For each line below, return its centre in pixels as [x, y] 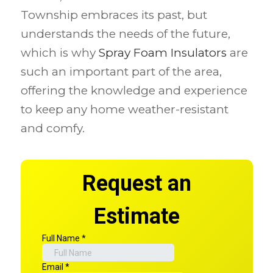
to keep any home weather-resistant [124, 110]
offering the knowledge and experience [134, 91]
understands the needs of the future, [125, 34]
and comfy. [52, 129]
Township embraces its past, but [114, 15]
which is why [59, 53]
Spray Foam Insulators [162, 53]
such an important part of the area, [121, 72]
